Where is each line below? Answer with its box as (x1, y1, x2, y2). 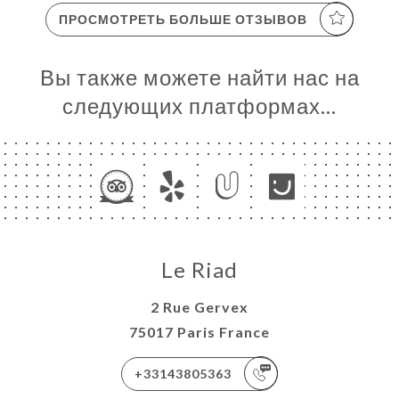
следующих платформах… (62, 92, 337, 118)
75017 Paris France (129, 322, 270, 340)
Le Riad (161, 256, 238, 282)
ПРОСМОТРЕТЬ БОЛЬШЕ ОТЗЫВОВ (59, 11, 307, 27)
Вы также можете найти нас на (39, 63, 360, 90)
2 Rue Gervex (151, 297, 248, 315)
